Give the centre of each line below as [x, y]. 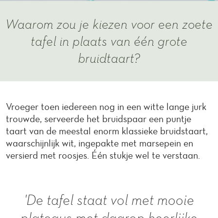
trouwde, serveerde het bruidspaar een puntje [99, 119]
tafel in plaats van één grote [109, 41]
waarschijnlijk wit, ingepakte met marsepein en [100, 143]
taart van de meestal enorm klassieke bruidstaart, [107, 131]
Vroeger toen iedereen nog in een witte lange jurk [106, 107]
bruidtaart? [109, 58]
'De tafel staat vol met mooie [109, 200]
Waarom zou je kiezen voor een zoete [109, 24]
